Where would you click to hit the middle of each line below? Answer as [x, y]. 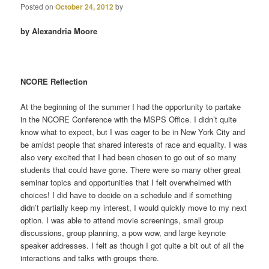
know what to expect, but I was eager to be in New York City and [133, 132]
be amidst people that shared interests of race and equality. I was [134, 145]
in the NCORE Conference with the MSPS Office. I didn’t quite [129, 119]
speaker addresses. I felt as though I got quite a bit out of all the [132, 246]
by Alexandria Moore [59, 31]
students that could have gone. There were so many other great [131, 170]
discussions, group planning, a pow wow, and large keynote [123, 233]
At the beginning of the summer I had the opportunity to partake [131, 107]
